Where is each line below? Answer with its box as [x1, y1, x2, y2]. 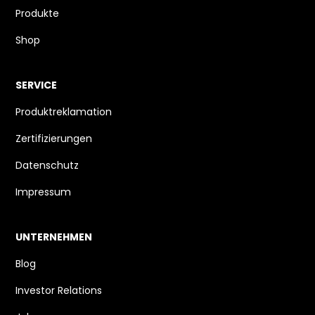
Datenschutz [15, 160, 79, 172]
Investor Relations [15, 285, 103, 297]
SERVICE [15, 80, 58, 91]
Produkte [15, 8, 60, 20]
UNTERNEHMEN [15, 232, 93, 243]
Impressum [15, 187, 72, 198]
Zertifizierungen [15, 134, 93, 145]
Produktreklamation [15, 107, 112, 118]
